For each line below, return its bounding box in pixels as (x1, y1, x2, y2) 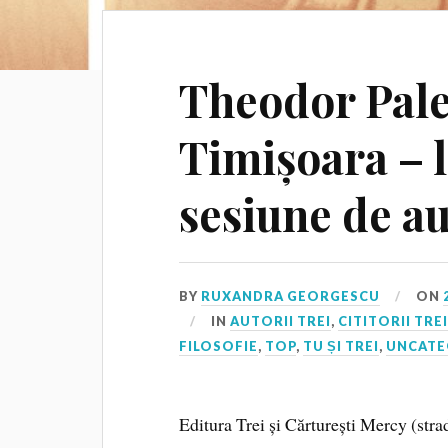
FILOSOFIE (179, 338, 259, 355)
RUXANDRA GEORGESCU (201, 288, 381, 305)
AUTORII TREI (230, 313, 332, 330)
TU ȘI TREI (303, 338, 380, 355)
